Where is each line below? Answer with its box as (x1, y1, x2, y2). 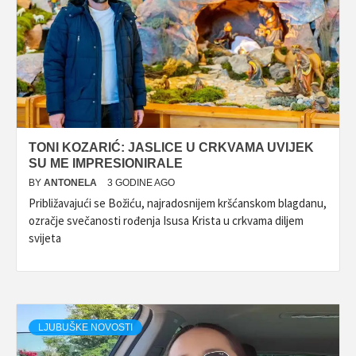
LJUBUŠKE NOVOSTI (38, 322, 133, 333)
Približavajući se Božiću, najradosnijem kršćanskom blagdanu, (29, 195, 327, 211)
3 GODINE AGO (107, 177, 175, 188)
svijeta (29, 230, 61, 246)
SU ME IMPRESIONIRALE (29, 157, 183, 170)
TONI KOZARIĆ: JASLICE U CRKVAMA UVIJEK (29, 141, 314, 154)
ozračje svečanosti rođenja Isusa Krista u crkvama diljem (29, 213, 304, 228)
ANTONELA (44, 177, 99, 188)
